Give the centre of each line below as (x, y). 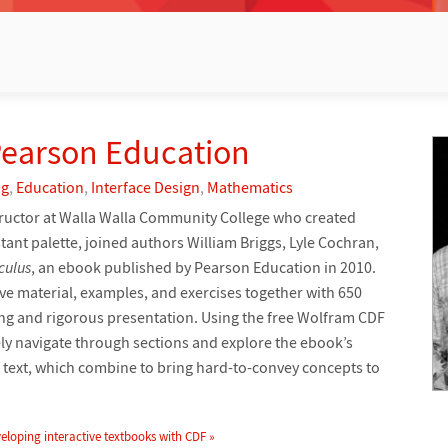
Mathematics (250, 186)
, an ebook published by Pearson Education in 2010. (203, 266)
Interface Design (145, 186)
